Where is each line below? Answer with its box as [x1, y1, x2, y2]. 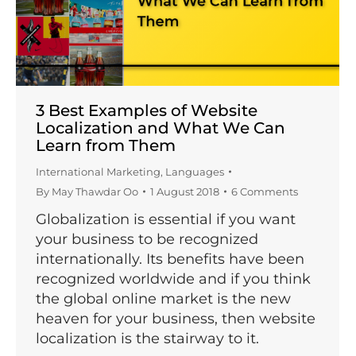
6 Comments [231, 184, 298, 198]
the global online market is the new [36, 289, 291, 308]
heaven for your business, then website [36, 309, 315, 327]
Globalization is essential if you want [36, 210, 296, 228]
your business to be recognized [36, 230, 258, 248]
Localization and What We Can [36, 118, 285, 137]
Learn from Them [36, 135, 176, 155]
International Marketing [36, 164, 161, 178]
